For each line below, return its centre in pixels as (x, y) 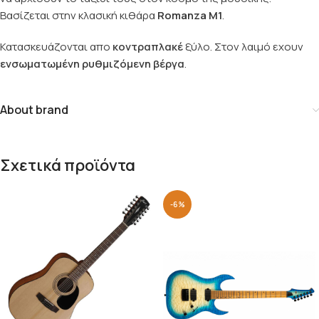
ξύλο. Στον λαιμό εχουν (243, 47)
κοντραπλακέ (148, 47)
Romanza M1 (190, 16)
